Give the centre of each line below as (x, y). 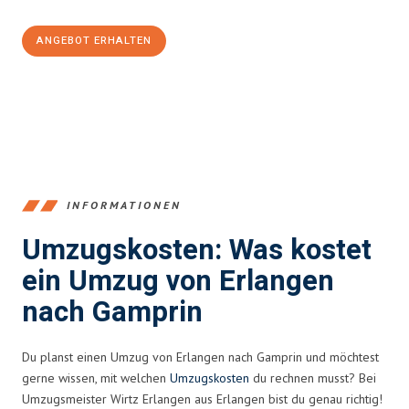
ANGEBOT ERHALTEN (94, 40)
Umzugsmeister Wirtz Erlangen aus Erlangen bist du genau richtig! (202, 399)
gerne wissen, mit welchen (96, 378)
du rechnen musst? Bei (313, 378)
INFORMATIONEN (124, 205)
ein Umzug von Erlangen (178, 281)
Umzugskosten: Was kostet (197, 250)
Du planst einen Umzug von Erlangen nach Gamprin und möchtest (200, 357)
